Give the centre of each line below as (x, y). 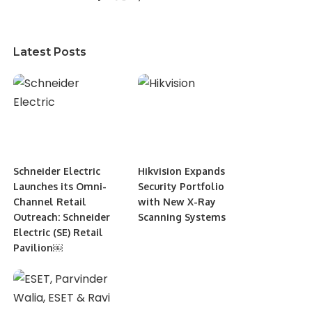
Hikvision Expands (181, 171)
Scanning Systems (181, 217)
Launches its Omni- (60, 186)
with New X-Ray (177, 201)
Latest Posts (50, 52)
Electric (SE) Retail (58, 232)
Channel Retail (50, 201)
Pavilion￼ (38, 247)
